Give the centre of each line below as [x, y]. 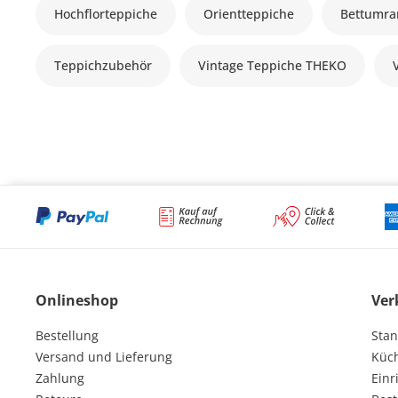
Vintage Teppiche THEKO [273, 65]
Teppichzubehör [103, 65]
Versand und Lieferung [104, 356]
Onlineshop [77, 300]
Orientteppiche [249, 13]
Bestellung [67, 335]
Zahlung [60, 378]
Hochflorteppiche [106, 13]
